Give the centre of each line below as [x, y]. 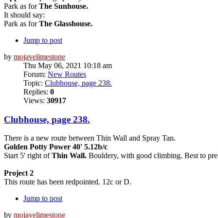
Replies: [37, 91]
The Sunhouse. [64, 6]
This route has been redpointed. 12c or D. [68, 182]
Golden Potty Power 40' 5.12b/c [56, 147]
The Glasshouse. [66, 23]
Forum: [36, 74]
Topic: [34, 83]
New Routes [67, 74]
